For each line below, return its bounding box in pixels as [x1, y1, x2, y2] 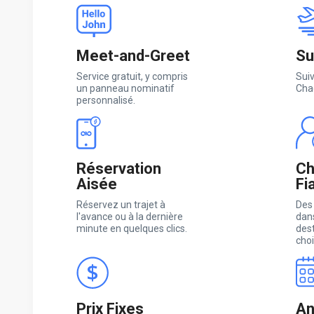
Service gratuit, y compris [76, 70, 188, 82]
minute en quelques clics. [76, 222, 187, 234]
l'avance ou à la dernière [76, 210, 183, 222]
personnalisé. [76, 94, 135, 106]
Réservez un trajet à [76, 198, 165, 210]
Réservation [76, 159, 161, 177]
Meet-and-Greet [76, 46, 190, 64]
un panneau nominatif [76, 82, 175, 94]
